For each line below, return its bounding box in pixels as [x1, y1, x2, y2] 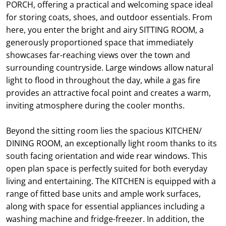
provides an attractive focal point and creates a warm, [6, 87, 211, 98]
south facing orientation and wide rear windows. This [6, 150, 207, 161]
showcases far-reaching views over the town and [6, 49, 190, 61]
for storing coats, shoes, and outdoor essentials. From [6, 12, 212, 23]
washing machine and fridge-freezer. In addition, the [6, 213, 204, 224]
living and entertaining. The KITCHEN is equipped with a [6, 176, 216, 187]
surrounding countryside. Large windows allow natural [6, 62, 213, 73]
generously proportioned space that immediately [6, 37, 193, 48]
